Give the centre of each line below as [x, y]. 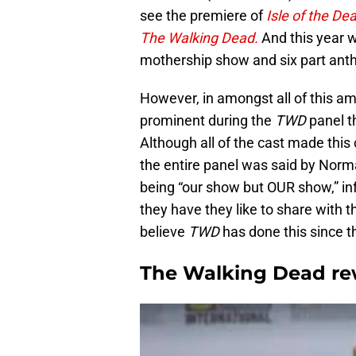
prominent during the [207, 121]
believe [164, 232]
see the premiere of [201, 16]
